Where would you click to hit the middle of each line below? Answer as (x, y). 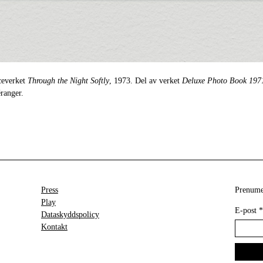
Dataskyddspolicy (70, 215)
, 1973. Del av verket (146, 81)
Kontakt (54, 227)
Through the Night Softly (68, 81)
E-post (247, 211)
